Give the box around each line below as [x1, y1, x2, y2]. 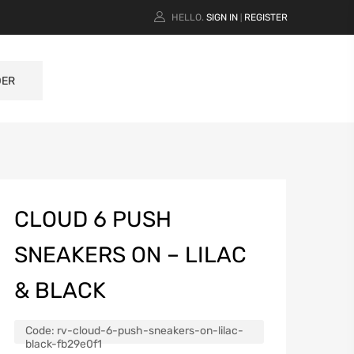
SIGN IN [206, 12, 238, 23]
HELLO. [171, 12, 204, 23]
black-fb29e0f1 [25, 337, 102, 352]
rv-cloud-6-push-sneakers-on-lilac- [57, 324, 243, 338]
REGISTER [244, 12, 288, 23]
